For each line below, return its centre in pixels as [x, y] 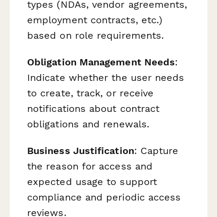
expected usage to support [92, 182]
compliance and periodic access [104, 197]
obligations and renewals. [88, 124]
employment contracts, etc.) [95, 20]
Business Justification [81, 151]
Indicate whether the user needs [106, 77]
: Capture [156, 151]
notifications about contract [93, 108]
